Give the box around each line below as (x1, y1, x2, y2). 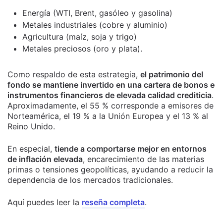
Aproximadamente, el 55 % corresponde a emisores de (7, 100, 214, 111)
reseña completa (82, 197, 145, 207)
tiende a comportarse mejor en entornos (55, 143, 207, 154)
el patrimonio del (140, 69, 203, 79)
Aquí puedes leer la (7, 197, 82, 207)
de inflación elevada (7, 154, 83, 164)
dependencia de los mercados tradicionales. (7, 174, 173, 185)
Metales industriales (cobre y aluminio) (22, 19, 167, 30)
